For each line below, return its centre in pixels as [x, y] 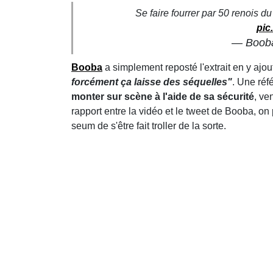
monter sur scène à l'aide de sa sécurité [163, 96]
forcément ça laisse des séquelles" [152, 82]
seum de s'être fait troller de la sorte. [149, 126]
